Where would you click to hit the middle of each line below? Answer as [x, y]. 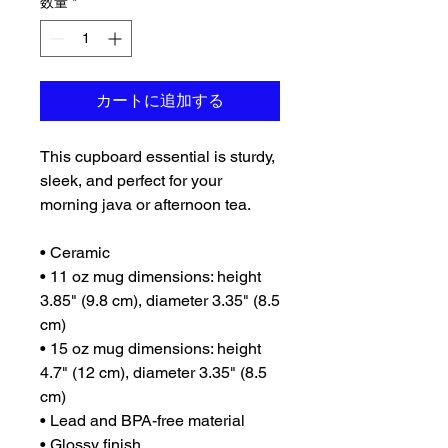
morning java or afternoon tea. [147, 205]
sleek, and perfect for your [131, 181]
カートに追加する [160, 101]
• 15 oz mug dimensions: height [150, 349]
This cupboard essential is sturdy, [157, 157]
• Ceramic [75, 253]
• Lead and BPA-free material [142, 421]
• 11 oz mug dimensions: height [150, 277]
